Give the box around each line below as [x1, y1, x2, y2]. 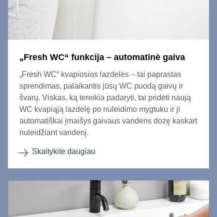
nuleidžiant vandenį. [19, 128, 89, 137]
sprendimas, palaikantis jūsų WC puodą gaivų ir [19, 82, 183, 90]
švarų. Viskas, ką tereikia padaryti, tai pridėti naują [19, 93, 191, 102]
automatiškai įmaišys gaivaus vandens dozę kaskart [19, 117, 197, 125]
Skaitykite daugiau [32, 147, 95, 155]
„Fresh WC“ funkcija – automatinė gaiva [19, 52, 185, 62]
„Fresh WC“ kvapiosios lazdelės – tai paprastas [19, 70, 181, 78]
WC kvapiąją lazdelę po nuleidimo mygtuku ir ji [19, 105, 180, 113]
